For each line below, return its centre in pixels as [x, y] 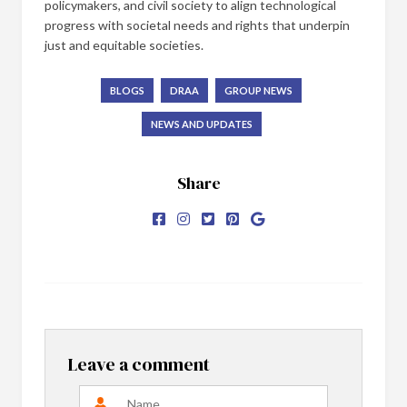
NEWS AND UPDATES [201, 124]
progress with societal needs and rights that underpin [197, 25]
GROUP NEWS [258, 90]
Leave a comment [139, 364]
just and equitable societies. [124, 45]
